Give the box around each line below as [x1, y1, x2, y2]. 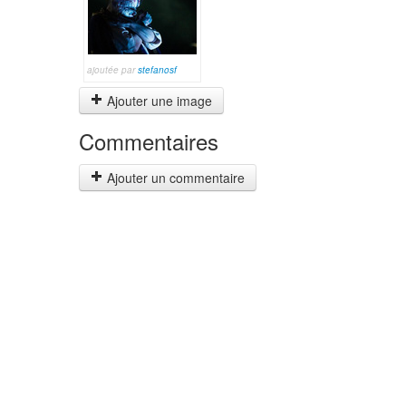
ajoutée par [87, 63, 138, 76]
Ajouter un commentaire [103, 169, 245, 187]
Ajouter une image [103, 92, 212, 110]
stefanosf [138, 63, 177, 76]
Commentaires [79, 125, 218, 157]
